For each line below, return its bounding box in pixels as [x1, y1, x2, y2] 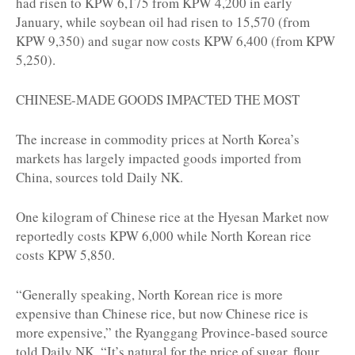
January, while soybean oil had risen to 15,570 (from [16, 12, 310, 31]
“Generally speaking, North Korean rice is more [16, 284, 283, 303]
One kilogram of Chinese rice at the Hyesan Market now [16, 207, 329, 226]
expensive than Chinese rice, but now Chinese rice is [16, 303, 308, 323]
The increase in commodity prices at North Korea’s [16, 129, 300, 148]
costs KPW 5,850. [16, 245, 115, 264]
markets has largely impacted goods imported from [16, 148, 301, 167]
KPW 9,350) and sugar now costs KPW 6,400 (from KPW [16, 31, 335, 50]
